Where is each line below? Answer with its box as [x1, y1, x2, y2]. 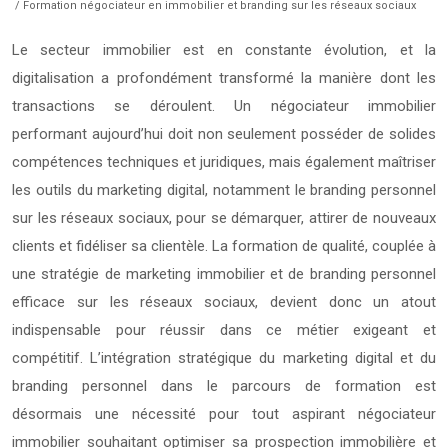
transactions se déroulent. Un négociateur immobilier [12, 96, 436, 115]
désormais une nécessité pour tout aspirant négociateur [12, 404, 436, 423]
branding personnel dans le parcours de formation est [12, 376, 436, 395]
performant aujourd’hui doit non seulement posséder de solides [12, 124, 436, 143]
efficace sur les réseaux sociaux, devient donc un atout [12, 292, 436, 311]
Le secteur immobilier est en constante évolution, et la [12, 40, 436, 59]
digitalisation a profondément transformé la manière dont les [12, 68, 436, 87]
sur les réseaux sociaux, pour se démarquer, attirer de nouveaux [12, 208, 436, 227]
